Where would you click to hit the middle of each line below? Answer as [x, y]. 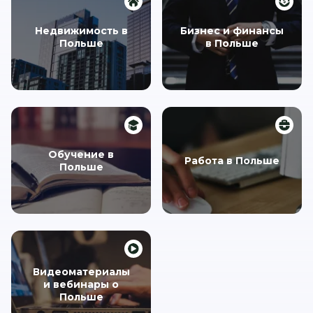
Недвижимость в [81, 30]
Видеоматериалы [81, 271]
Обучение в [81, 154]
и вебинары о [81, 284]
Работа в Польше [232, 160]
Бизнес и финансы [232, 30]
